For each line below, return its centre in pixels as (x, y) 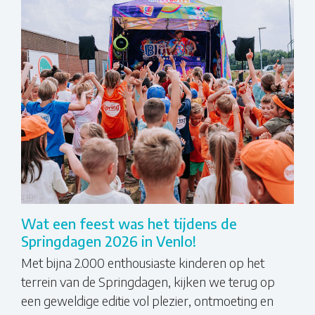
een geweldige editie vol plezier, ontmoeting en (147, 300)
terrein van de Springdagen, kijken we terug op (148, 281)
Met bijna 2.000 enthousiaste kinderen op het (143, 262)
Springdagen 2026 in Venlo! (109, 240)
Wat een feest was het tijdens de (129, 223)
